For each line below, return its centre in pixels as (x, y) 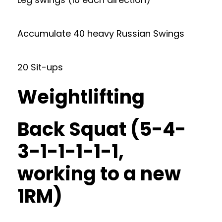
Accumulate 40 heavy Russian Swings (101, 33)
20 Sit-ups (40, 67)
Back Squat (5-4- (102, 129)
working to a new (99, 174)
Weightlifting (81, 97)
